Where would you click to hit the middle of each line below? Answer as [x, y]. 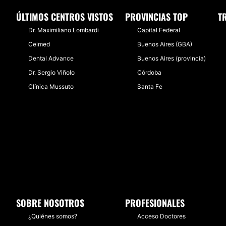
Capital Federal [159, 30]
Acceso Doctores [161, 216]
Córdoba [149, 72]
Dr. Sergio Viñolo [51, 72]
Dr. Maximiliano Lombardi [64, 30]
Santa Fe [150, 87]
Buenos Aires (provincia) [172, 58]
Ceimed [39, 44]
